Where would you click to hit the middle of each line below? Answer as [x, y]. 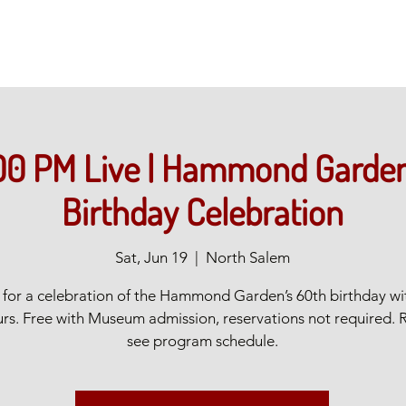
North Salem [247, 257]
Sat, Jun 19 [151, 257]
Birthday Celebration [202, 211]
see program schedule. [202, 341]
